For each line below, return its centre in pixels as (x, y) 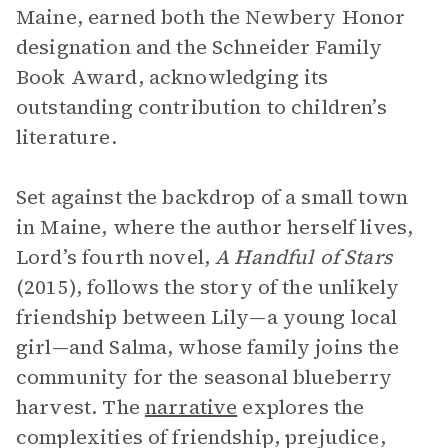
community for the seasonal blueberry (204, 377)
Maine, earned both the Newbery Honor (211, 17)
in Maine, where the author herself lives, (215, 227)
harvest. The (80, 407)
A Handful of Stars (303, 257)
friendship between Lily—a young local (207, 317)
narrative (191, 407)
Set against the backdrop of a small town (212, 197)
